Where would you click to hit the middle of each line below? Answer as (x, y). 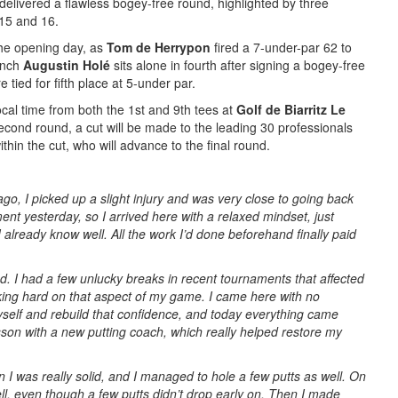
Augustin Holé (67, 65)
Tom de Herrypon (159, 47)
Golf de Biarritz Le (291, 109)
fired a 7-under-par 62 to (281, 47)
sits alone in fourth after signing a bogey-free (238, 65)
